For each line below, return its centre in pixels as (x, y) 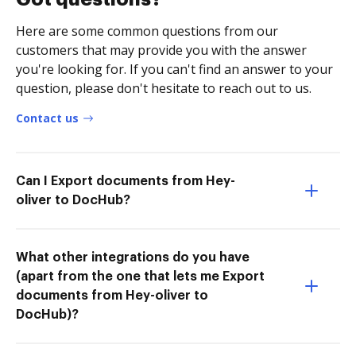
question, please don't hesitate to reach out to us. (164, 88)
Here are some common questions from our (147, 31)
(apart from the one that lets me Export (140, 276)
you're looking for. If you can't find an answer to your (174, 69)
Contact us (47, 118)
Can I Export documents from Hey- (126, 181)
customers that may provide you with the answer (161, 50)
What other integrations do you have (133, 257)
